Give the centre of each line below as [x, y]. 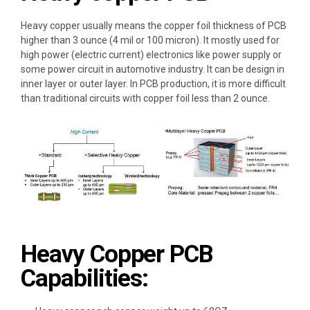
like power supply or [238, 54]
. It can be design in [244, 69]
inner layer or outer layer [73, 83]
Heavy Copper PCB [117, 255]
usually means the [122, 25]
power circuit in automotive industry [125, 69]
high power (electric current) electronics [107, 54]
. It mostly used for [239, 40]
